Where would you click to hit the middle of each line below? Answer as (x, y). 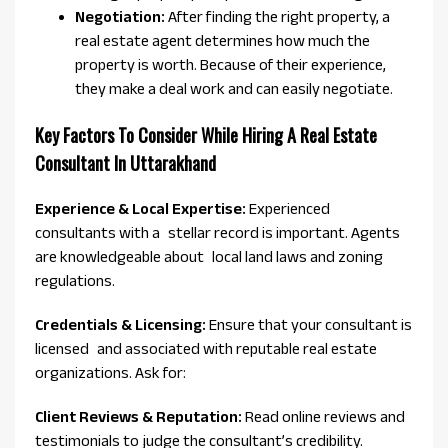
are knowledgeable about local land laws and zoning (209, 257)
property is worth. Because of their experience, (230, 65)
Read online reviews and (327, 417)
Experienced (289, 209)
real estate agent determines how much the (222, 41)
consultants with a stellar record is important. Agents (217, 233)
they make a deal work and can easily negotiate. (235, 89)
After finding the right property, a (277, 17)
